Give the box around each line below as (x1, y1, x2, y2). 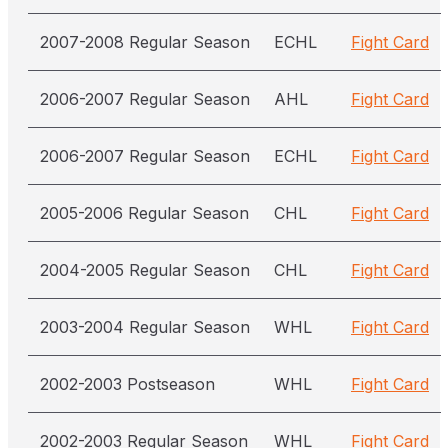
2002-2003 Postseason (40, 374, 215, 394)
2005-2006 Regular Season (40, 203, 249, 223)
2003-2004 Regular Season (40, 317, 250, 337)
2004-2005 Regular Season (40, 260, 250, 280)
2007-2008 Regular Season (40, 32, 250, 52)
